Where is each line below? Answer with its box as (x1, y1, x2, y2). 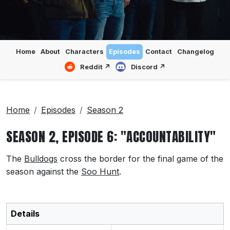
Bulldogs (24, 153, 57, 164)
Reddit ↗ (80, 63, 110, 71)
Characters (65, 47, 104, 55)
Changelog (177, 47, 214, 55)
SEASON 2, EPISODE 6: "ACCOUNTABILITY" (6, 126, 216, 146)
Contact (145, 47, 172, 55)
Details (11, 208, 40, 219)
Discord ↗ (131, 63, 165, 71)
